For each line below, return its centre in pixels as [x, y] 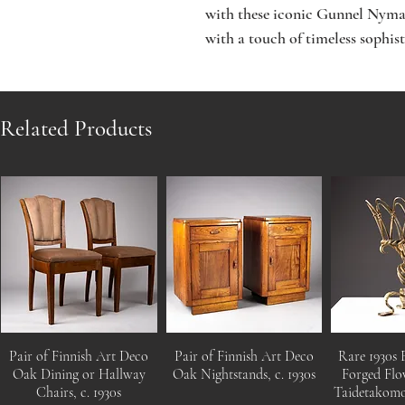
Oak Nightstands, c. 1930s [245, 374]
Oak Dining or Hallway [79, 374]
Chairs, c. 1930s [79, 392]
